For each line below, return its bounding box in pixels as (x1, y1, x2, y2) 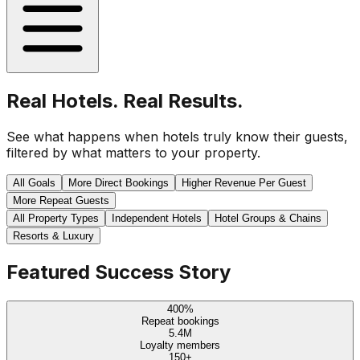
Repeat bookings (141, 314, 219, 327)
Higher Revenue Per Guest (182, 176, 306, 189)
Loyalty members (140, 338, 220, 351)
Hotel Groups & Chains (215, 211, 321, 224)
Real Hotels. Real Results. (6, 88, 243, 112)
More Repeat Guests (13, 194, 109, 207)
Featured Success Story (6, 260, 231, 284)
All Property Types (13, 211, 99, 224)
